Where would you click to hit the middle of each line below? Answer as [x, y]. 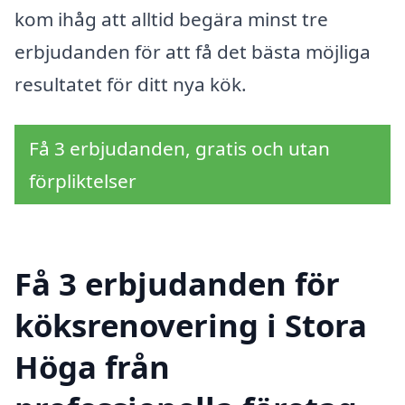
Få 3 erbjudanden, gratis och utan [179, 149]
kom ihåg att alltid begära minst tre [171, 19]
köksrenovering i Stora [191, 325]
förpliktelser [83, 181]
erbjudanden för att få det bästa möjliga [193, 51]
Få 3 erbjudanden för [177, 283]
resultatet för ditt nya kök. [131, 84]
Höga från [92, 366]
